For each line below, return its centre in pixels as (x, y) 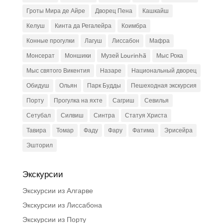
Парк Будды (104, 85)
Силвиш (72, 115)
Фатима (143, 130)
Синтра (104, 115)
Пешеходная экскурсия (164, 85)
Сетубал (38, 115)
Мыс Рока (169, 56)
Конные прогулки (50, 41)
